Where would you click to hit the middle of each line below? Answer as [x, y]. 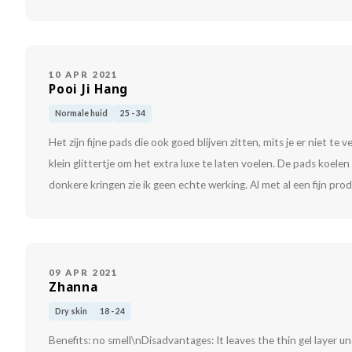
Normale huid [81, 114]
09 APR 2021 [84, 273]
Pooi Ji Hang [89, 90]
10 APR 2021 [84, 75]
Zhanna [73, 288]
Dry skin [71, 312]
